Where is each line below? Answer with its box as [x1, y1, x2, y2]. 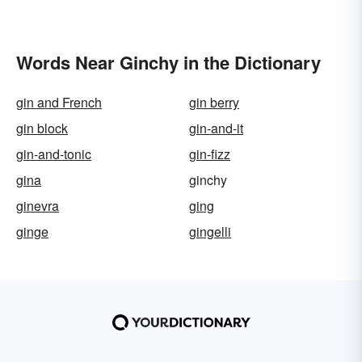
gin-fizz [189, 145, 230, 164]
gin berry [189, 93, 239, 112]
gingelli [189, 222, 231, 242]
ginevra [16, 196, 59, 216]
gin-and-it [189, 119, 243, 138]
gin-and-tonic [16, 145, 91, 164]
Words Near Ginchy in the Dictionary [16, 49, 321, 76]
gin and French [16, 93, 102, 112]
